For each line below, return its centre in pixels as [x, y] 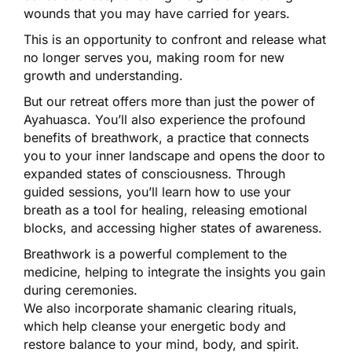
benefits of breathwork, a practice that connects [166, 137]
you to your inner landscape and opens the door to [174, 155]
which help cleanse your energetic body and [155, 326]
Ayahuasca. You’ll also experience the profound [165, 119]
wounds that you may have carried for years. [157, 13]
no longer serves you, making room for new [154, 57]
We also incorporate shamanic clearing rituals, [160, 308]
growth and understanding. [103, 75]
